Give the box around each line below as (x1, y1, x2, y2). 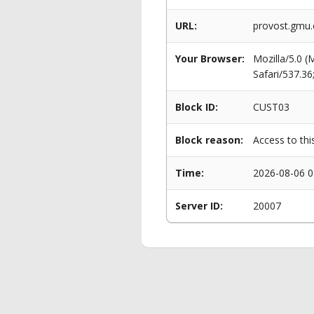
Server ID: (175, 199, 223, 212)
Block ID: (175, 100, 218, 114)
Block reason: (175, 133, 243, 146)
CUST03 (253, 100, 289, 114)
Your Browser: (175, 52, 245, 65)
